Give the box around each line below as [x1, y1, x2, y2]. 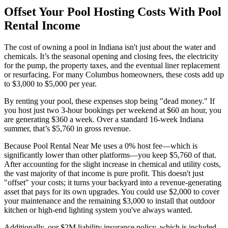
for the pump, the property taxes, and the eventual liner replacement [4, 61, 220, 70]
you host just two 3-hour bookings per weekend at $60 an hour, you [4, 106, 221, 115]
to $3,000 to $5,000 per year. [4, 79, 97, 89]
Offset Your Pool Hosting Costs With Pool [4, 5, 221, 19]
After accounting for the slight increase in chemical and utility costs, [4, 160, 221, 169]
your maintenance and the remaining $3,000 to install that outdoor [4, 196, 215, 206]
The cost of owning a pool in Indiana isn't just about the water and [4, 43, 216, 52]
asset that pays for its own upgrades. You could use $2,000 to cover [4, 187, 219, 196]
